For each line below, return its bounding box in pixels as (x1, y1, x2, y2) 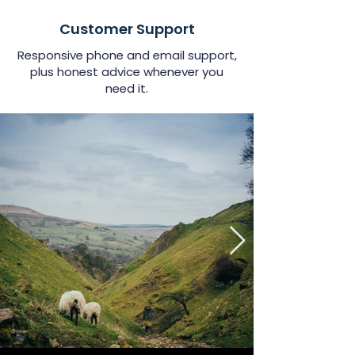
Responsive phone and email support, (17, 47, 237, 63)
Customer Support (59, 19, 195, 39)
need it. (105, 80, 148, 97)
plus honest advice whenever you (30, 63, 223, 80)
